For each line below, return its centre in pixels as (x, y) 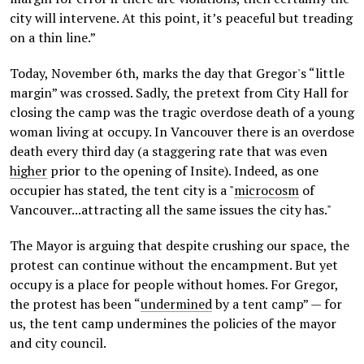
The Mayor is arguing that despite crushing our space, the (180, 245)
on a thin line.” (53, 37)
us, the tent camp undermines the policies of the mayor (173, 323)
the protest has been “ (75, 304)
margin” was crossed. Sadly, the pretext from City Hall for (179, 93)
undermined (176, 304)
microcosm (266, 190)
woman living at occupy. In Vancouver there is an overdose (182, 132)
